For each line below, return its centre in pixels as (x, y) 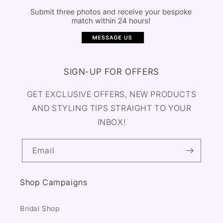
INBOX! (111, 122)
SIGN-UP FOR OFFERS (111, 72)
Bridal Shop (40, 209)
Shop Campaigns (54, 182)
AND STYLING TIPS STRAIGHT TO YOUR (111, 108)
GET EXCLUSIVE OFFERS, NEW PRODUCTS (111, 94)
